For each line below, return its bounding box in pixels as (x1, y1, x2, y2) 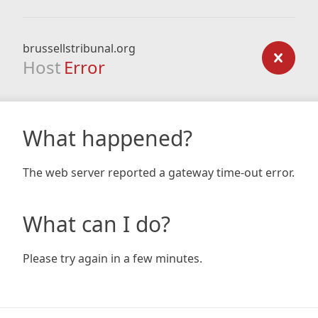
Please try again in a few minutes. (23, 251, 202, 266)
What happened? (23, 124, 192, 153)
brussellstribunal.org (23, 40, 136, 56)
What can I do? (23, 209, 170, 238)
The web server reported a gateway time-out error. (23, 165, 295, 180)
